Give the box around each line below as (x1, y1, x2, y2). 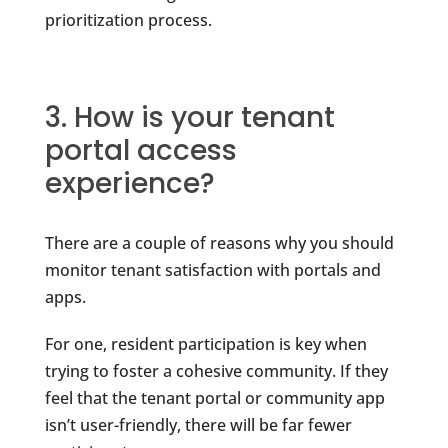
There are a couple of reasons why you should (44, 232, 394, 255)
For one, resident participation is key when (44, 333, 367, 356)
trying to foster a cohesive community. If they (44, 360, 388, 383)
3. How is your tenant (44, 98, 335, 138)
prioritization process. (44, 9, 212, 32)
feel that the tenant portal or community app (44, 387, 385, 410)
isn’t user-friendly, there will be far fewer (44, 414, 352, 437)
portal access (44, 131, 237, 171)
